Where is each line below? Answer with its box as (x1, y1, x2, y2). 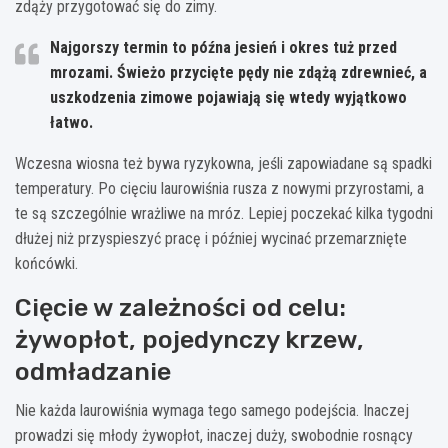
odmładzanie (15, 356, 171, 386)
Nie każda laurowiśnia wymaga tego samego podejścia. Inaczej (15, 400, 409, 420)
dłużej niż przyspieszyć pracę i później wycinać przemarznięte (15, 228, 407, 248)
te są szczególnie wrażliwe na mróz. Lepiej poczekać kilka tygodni (15, 203, 433, 223)
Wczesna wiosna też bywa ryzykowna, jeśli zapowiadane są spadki (15, 153, 432, 173)
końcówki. (15, 253, 78, 273)
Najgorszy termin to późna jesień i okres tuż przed (50, 37, 397, 57)
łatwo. (50, 112, 93, 132)
